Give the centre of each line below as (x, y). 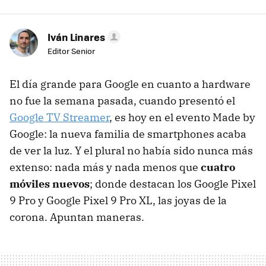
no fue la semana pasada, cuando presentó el (122, 101)
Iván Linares (76, 37)
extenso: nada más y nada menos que (105, 167)
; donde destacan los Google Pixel (173, 184)
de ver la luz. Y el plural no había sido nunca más (131, 151)
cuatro (218, 167)
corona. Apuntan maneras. (77, 217)
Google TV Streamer (59, 118)
